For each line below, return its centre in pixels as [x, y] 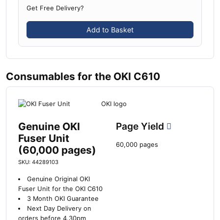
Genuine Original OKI [58, 179]
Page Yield [141, 126]
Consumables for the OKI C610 [83, 77]
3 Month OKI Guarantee [63, 198]
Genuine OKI [49, 126]
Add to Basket [110, 30]
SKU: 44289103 [38, 162]
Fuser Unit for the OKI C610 [60, 189]
